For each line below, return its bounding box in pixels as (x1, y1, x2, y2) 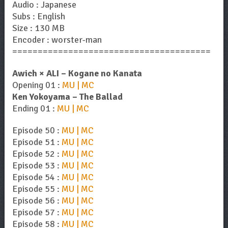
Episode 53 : (12, 159, 62, 171)
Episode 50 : (12, 124, 62, 136)
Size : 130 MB (12, 22, 65, 34)
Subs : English (12, 10, 65, 22)
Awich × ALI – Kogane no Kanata (12, 67, 142, 79)
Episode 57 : (12, 206, 62, 218)
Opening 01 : (12, 79, 62, 91)
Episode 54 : (12, 171, 62, 183)
